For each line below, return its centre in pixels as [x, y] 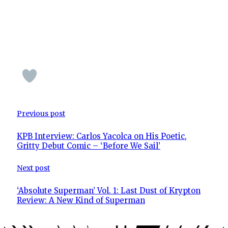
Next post [33, 168]
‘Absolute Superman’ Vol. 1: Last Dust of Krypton [109, 191]
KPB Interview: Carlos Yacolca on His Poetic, [102, 136]
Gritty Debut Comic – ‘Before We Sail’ [89, 146]
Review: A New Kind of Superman [81, 201]
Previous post [41, 113]
